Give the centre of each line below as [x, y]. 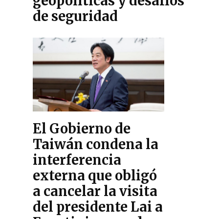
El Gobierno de [82, 128]
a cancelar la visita [95, 191]
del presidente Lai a [98, 207]
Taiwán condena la [96, 144]
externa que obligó [95, 175]
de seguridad [76, 16]
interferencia [77, 160]
